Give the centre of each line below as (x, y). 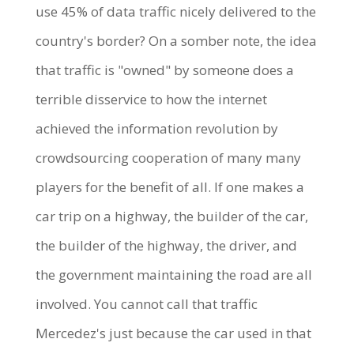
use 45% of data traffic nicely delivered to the (175, 11)
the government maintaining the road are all (173, 274)
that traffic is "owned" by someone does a (164, 70)
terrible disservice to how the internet (151, 99)
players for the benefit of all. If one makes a (169, 186)
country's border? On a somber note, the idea (176, 40)
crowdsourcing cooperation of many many (168, 157)
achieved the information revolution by (156, 128)
